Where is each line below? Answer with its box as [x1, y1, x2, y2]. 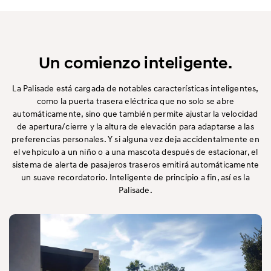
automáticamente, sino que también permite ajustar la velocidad [13, 108, 258, 119]
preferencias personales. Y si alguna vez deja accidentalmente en [11, 134, 260, 145]
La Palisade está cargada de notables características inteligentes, [12, 83, 259, 94]
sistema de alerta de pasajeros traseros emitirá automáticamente [11, 159, 260, 170]
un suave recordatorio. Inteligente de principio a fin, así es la [21, 172, 250, 183]
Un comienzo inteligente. [38, 53, 233, 73]
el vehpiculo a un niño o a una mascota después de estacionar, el [13, 146, 258, 157]
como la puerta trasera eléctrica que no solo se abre [36, 96, 235, 106]
